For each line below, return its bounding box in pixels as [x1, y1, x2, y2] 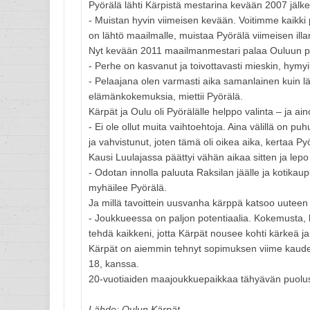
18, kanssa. [89, 258, 139, 269]
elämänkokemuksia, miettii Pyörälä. [89, 91, 243, 102]
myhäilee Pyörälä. [89, 182, 167, 193]
